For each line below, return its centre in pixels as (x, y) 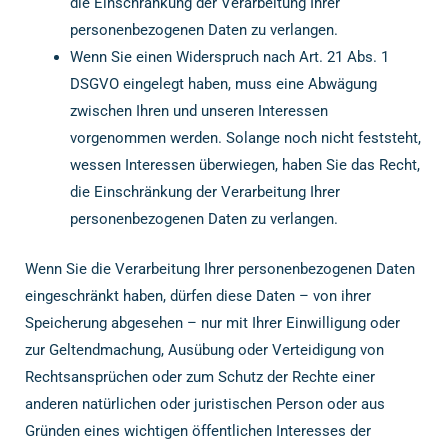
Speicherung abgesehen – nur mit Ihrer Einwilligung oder (212, 322)
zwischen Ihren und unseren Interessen (199, 111)
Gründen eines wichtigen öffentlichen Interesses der (198, 430)
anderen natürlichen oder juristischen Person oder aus (205, 403)
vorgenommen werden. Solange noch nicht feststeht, (245, 138)
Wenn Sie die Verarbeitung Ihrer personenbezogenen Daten (220, 268)
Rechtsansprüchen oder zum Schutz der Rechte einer (200, 376)
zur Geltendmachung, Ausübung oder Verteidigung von (204, 349)
